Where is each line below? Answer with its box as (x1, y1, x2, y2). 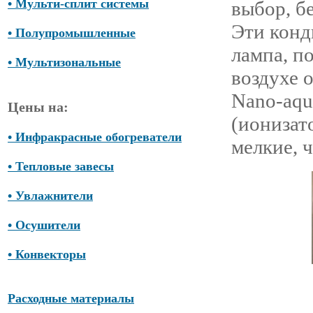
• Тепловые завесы (8, 159, 114, 174)
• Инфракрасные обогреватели (8, 130, 182, 145)
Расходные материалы (8, 291, 134, 306)
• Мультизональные (8, 55, 121, 70)
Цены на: (8, 99, 68, 115)
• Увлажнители (8, 189, 93, 203)
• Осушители (8, 218, 80, 233)
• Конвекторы (8, 247, 86, 262)
